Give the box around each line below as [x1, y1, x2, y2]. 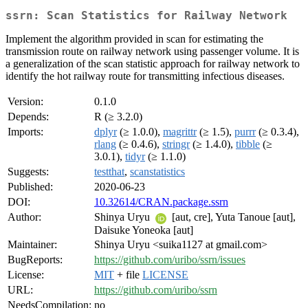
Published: [8, 181, 53, 193]
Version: [8, 96, 43, 108]
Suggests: [8, 166, 49, 178]
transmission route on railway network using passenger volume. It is [5, 45, 299, 58]
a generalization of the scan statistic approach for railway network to [5, 58, 300, 70]
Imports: [8, 126, 43, 138]
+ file [114, 269, 142, 281]
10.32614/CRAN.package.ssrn [94, 196, 228, 208]
